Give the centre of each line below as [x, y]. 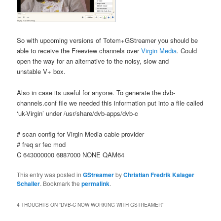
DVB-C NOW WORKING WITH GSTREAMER [111, 204]
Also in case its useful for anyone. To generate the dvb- [96, 92]
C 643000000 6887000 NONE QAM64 [71, 154]
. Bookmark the [61, 183]
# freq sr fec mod [41, 144]
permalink [96, 183]
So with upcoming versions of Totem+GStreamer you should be [108, 40]
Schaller [29, 183]
